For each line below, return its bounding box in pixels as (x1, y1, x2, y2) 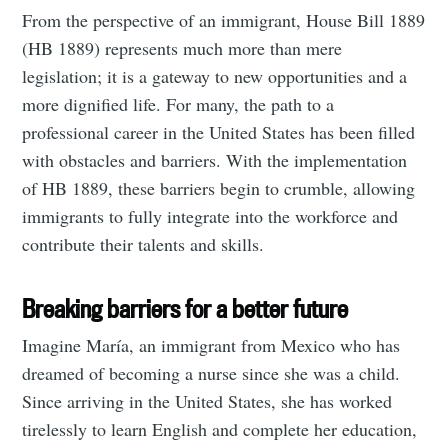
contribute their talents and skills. (22, 231, 265, 256)
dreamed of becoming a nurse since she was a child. (22, 361, 401, 386)
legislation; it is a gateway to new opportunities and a (22, 63, 408, 88)
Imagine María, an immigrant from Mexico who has (22, 333, 401, 358)
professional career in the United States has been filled (22, 119, 416, 144)
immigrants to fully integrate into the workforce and (22, 203, 399, 228)
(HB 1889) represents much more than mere (22, 35, 343, 60)
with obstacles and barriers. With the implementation (22, 147, 408, 172)
